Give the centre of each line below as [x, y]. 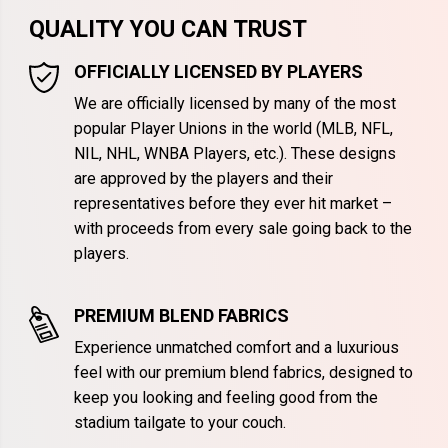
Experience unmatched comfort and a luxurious [236, 348]
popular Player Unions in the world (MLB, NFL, [233, 129]
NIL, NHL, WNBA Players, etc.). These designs [234, 154]
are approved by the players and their [203, 179]
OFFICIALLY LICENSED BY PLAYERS [218, 72]
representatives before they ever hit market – [232, 204]
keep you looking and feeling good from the [225, 398]
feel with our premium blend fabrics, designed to [243, 373]
